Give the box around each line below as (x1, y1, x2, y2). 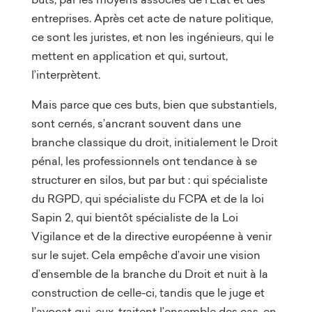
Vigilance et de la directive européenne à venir (31, 228, 272, 244)
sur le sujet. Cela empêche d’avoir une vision (31, 247, 260, 263)
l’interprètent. (31, 66, 100, 82)
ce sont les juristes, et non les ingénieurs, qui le (31, 29, 274, 45)
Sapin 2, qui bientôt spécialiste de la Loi (31, 209, 238, 225)
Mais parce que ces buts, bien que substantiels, (31, 96, 276, 112)
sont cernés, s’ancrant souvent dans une (31, 115, 241, 131)
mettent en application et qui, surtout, (31, 47, 228, 63)
